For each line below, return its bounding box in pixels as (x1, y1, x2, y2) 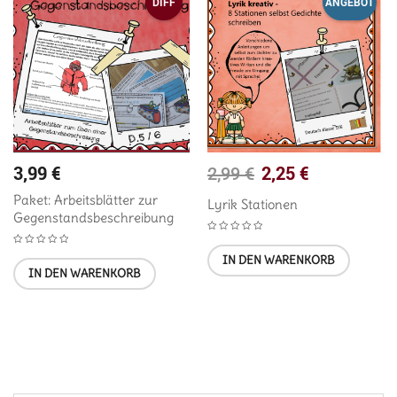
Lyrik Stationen (207, 195, 298, 213)
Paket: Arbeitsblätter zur (13, 191, 158, 208)
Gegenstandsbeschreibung (13, 208, 174, 226)
